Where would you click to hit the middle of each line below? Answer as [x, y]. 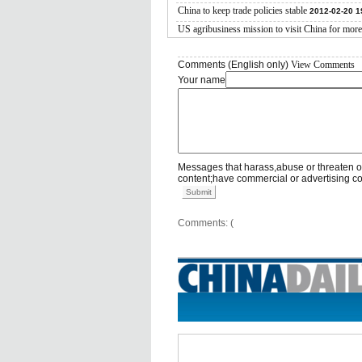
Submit [199, 192]
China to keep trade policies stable [242, 11]
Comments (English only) [234, 65]
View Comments [323, 65]
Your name [202, 80]
